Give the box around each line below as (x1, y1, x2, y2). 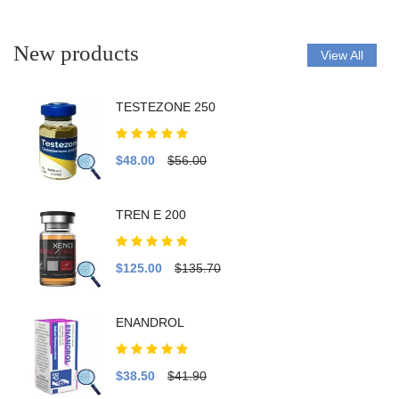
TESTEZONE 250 (116, 99, 216, 114)
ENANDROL (116, 314, 184, 330)
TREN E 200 (116, 207, 186, 222)
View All (321, 47, 363, 62)
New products (13, 40, 139, 65)
